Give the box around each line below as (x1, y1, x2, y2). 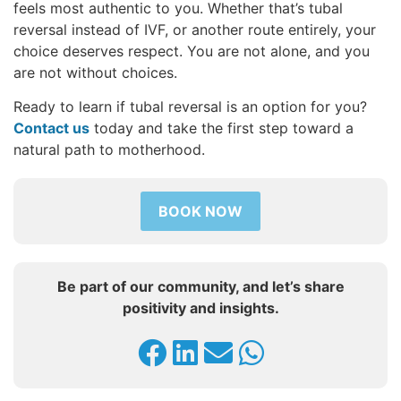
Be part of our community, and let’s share (56, 277, 345, 296)
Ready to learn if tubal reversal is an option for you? (13, 98, 367, 116)
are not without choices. (13, 63, 177, 81)
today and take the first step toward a (90, 119, 354, 138)
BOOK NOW (158, 202, 243, 221)
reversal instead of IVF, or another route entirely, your (13, 20, 376, 38)
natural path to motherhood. (13, 141, 205, 159)
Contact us (13, 119, 90, 138)
